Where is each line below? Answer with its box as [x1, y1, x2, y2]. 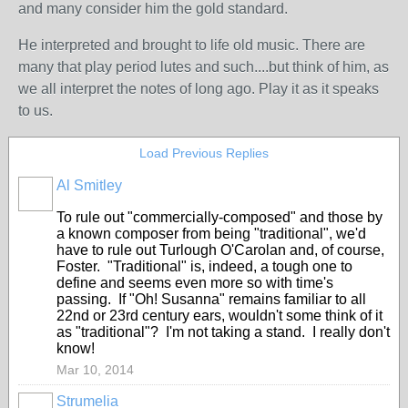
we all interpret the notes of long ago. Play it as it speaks [18, 81, 379, 97]
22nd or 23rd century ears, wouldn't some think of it [56, 308, 382, 323]
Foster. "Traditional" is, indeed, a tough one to [56, 259, 352, 274]
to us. [18, 103, 53, 118]
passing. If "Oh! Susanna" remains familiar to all [56, 291, 366, 307]
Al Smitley [56, 178, 122, 193]
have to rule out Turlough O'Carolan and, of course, [56, 242, 384, 258]
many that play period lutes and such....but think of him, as [18, 59, 389, 75]
